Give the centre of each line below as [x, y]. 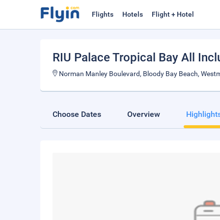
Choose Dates [77, 114]
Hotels [133, 14]
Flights [103, 14]
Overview [144, 114]
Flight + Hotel [173, 14]
